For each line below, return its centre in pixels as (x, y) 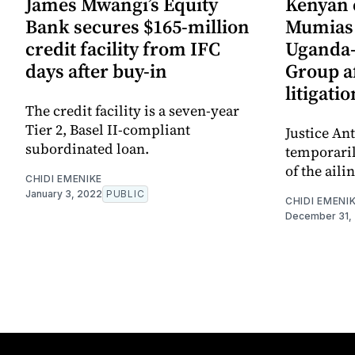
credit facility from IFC (123, 49)
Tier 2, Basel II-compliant (108, 130)
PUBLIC (126, 194)
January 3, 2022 (64, 194)
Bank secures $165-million (137, 27)
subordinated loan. (87, 149)
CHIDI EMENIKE (64, 179)
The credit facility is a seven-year (132, 111)
